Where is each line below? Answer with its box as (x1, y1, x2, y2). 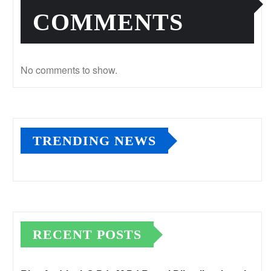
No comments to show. (21, 63, 117, 77)
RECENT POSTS (33, 227, 142, 243)
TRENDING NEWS (33, 133, 156, 149)
